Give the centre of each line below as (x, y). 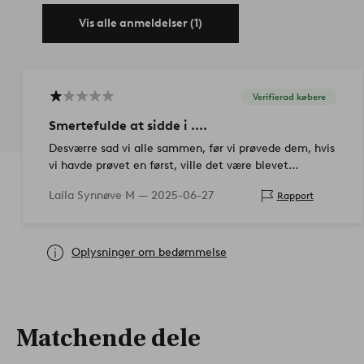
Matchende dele (108, 338)
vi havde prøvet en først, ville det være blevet (169, 165)
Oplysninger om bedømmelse (149, 252)
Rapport (295, 196)
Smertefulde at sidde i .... (128, 125)
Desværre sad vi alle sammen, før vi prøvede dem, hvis (192, 148)
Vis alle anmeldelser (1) (141, 23)
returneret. (78, 182)
